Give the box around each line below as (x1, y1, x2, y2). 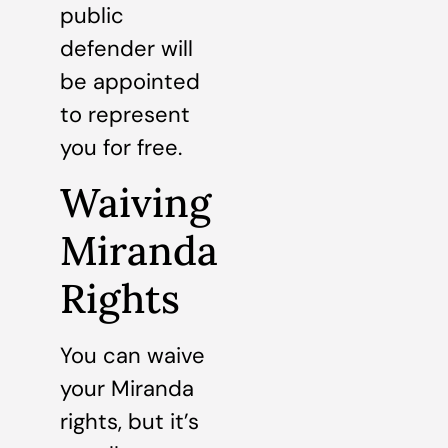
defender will (60, 34, 193, 64)
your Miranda (60, 373, 194, 403)
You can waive (60, 340, 205, 370)
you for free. (60, 133, 182, 163)
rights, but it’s (60, 406, 199, 436)
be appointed (60, 67, 200, 97)
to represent (60, 100, 190, 130)
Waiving (60, 176, 211, 228)
